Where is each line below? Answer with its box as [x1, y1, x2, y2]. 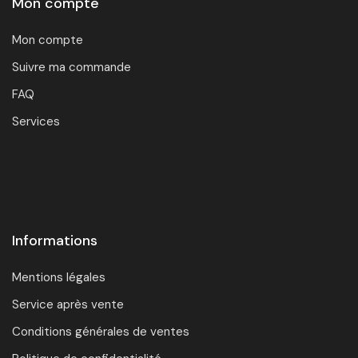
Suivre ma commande [12, 59, 131, 76]
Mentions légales [12, 269, 105, 286]
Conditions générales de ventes [12, 324, 189, 340]
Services [12, 113, 60, 130]
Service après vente [12, 296, 124, 313]
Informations [12, 231, 97, 251]
